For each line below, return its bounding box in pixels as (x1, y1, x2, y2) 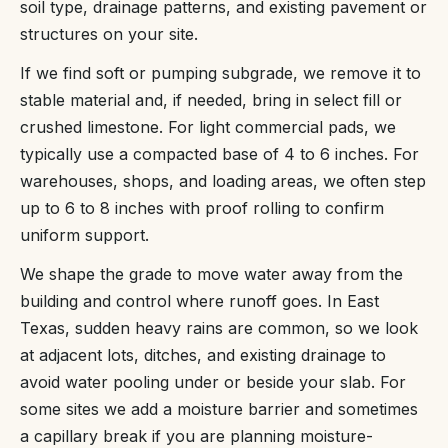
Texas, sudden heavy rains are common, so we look (20, 317, 418, 338)
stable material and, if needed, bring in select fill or (20, 89, 402, 110)
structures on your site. (20, 23, 198, 44)
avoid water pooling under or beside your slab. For (20, 371, 406, 392)
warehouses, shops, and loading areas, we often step (20, 170, 426, 191)
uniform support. (20, 224, 149, 245)
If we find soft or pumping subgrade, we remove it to (20, 62, 421, 83)
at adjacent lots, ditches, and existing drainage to (20, 344, 386, 365)
